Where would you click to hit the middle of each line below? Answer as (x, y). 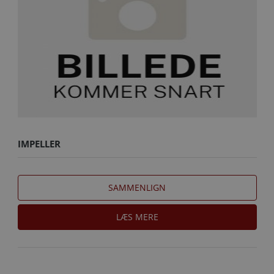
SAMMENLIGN (137, 187)
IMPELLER (39, 143)
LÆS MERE (137, 217)
